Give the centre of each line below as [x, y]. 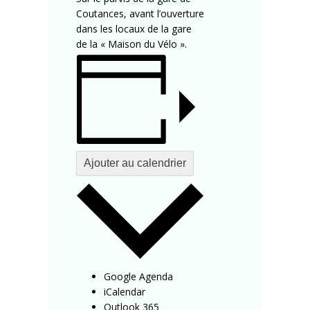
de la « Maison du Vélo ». [131, 44]
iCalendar [125, 292]
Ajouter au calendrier [135, 163]
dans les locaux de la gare [134, 28]
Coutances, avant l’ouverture [140, 13]
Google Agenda [138, 277]
